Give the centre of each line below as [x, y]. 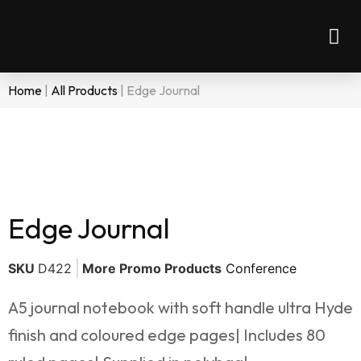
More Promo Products [152, 268]
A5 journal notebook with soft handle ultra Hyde [180, 307]
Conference [261, 268]
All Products [84, 90]
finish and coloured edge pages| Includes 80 [167, 335]
